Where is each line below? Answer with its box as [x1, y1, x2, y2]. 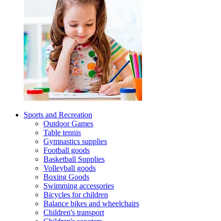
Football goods [43, 146, 90, 154]
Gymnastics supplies [43, 137, 107, 146]
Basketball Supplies [43, 155, 105, 163]
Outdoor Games [43, 119, 93, 128]
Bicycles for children [43, 190, 108, 199]
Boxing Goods [43, 173, 89, 181]
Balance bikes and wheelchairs [43, 199, 139, 208]
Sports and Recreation [24, 110, 92, 119]
